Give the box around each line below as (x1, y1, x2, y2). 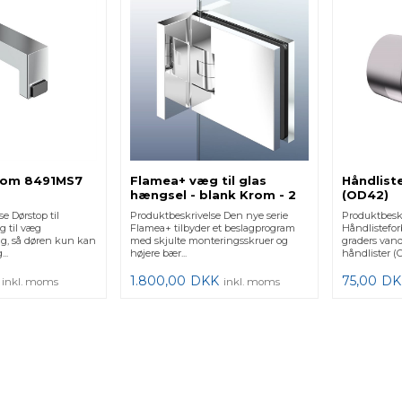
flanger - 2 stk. (130, 201, 227, 216)
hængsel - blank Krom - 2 (130, 187, 297, 202)
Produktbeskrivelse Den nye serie (130, 208, 289, 222)
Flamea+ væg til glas (130, 172, 267, 188)
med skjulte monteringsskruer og (130, 233, 289, 247)
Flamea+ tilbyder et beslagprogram (130, 221, 296, 234)
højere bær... (130, 246, 188, 259)
